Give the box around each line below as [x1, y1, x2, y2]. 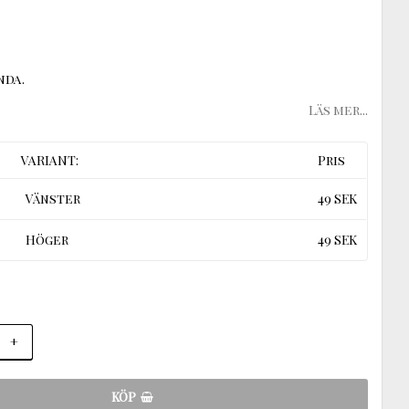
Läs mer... [309, 100, 368, 119]
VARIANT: [21, 151, 79, 169]
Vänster [26, 189, 81, 207]
